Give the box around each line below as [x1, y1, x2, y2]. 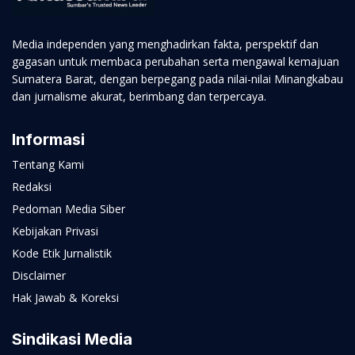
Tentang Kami [12, 157, 84, 173]
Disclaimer [12, 268, 66, 284]
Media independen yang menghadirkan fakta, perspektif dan [12, 36, 319, 52]
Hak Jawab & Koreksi [12, 290, 119, 306]
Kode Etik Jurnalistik [12, 246, 112, 261]
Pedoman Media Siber [12, 201, 125, 217]
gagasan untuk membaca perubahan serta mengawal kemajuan [12, 54, 339, 70]
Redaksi [12, 179, 52, 195]
